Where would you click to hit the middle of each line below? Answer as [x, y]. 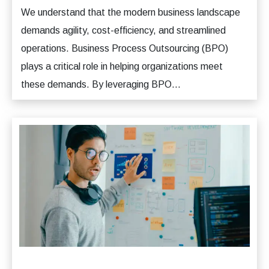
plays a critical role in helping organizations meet [122, 66]
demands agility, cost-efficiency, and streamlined [123, 30]
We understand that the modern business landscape [131, 12]
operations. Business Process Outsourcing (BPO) [125, 48]
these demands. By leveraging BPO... [101, 84]
